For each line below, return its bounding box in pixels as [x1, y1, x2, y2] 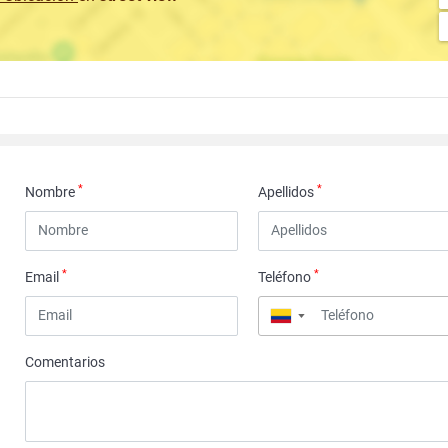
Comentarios [25, 353, 106, 370]
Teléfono [258, 268, 315, 285]
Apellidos [258, 184, 318, 200]
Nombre [25, 184, 79, 200]
